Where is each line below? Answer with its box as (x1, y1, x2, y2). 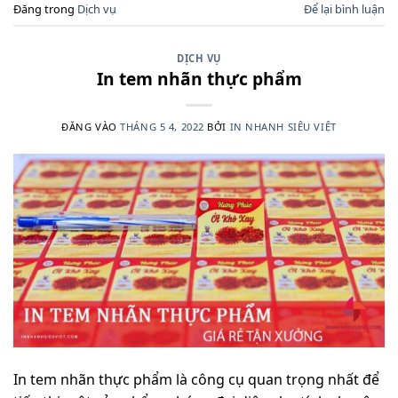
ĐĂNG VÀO (61, 119, 121, 133)
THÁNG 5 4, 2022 (120, 119, 204, 133)
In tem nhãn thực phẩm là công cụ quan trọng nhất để (13, 369, 379, 389)
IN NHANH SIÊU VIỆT (229, 119, 337, 133)
